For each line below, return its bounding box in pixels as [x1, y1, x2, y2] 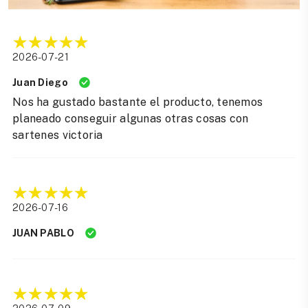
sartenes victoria [12, 129, 103, 142]
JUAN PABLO [12, 228, 74, 239]
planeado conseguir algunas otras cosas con [12, 112, 249, 126]
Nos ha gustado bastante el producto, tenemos [12, 96, 263, 109]
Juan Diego [12, 77, 68, 89]
